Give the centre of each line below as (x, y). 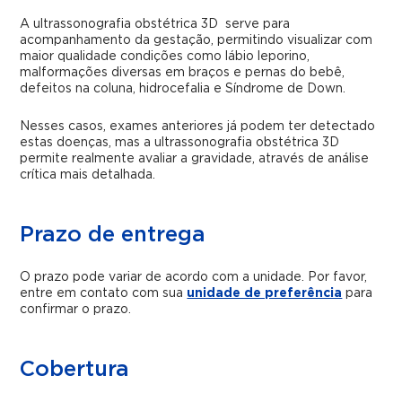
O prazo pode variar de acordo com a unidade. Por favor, (194, 277)
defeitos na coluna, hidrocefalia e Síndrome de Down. (183, 89)
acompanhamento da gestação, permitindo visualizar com (197, 40)
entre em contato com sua (104, 293)
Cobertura (75, 370)
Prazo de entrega (113, 235)
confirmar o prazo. (76, 310)
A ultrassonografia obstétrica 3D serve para (155, 24)
